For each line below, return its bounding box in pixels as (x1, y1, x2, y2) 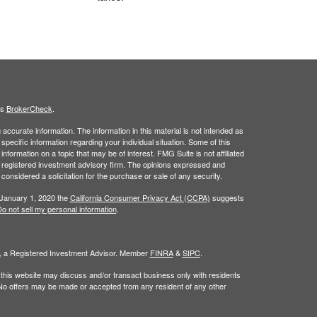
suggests (209, 191, 244, 203)
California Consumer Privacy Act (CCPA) (69, 191, 210, 203)
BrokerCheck (6, 102, 52, 114)
